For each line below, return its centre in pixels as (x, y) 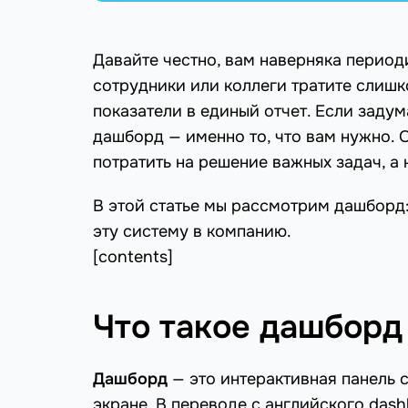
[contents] (133, 257)
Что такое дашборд (248, 327)
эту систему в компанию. (192, 232)
